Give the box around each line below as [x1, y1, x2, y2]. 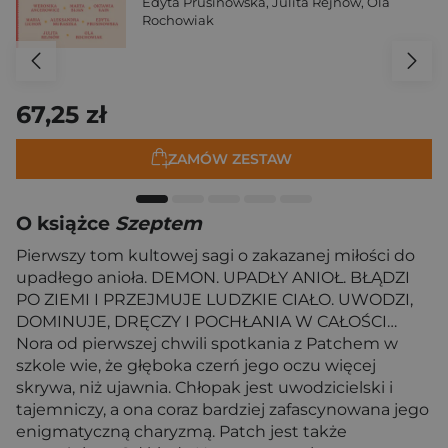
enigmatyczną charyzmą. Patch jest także [16, 422, 347, 441]
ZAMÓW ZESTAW [168, 150, 292, 169]
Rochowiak [142, 12, 214, 29]
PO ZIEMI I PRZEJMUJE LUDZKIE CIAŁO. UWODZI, [16, 290, 413, 309]
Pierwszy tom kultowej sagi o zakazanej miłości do [16, 246, 415, 265]
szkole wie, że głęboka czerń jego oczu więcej [16, 356, 376, 375]
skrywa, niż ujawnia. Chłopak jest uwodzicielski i [16, 378, 393, 397]
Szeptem [115, 212, 202, 235]
